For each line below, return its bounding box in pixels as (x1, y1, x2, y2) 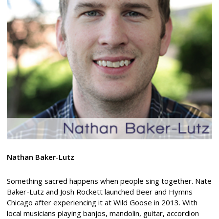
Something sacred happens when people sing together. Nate (6, 175, 212, 186)
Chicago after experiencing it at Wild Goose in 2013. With (6, 197, 197, 207)
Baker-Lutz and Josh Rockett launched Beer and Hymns (6, 186, 193, 197)
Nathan (6, 152, 35, 162)
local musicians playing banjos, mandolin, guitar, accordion (6, 208, 199, 218)
